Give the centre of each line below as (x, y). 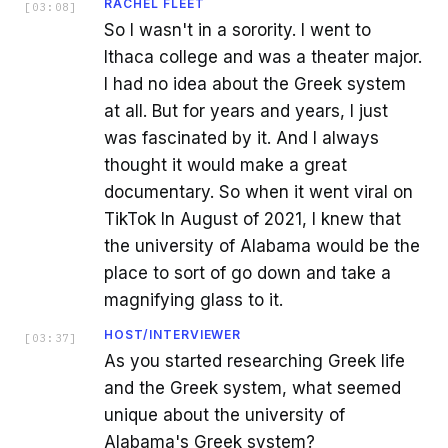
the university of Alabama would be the (262, 245)
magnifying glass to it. (193, 299)
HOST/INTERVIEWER (173, 334)
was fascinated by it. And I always (241, 137)
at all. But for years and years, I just (246, 110)
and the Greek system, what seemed (252, 387)
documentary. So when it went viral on (258, 191)
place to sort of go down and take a (247, 272)
